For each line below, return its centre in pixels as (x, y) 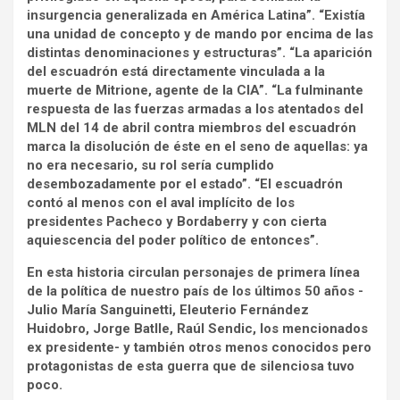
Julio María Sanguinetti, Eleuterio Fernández (168, 309)
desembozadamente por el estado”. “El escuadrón (185, 183)
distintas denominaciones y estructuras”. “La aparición (200, 52)
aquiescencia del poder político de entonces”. (173, 240)
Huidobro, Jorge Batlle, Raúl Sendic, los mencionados (197, 328)
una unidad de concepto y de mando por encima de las (200, 33)
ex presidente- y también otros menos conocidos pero (199, 347)
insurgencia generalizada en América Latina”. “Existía (196, 15)
